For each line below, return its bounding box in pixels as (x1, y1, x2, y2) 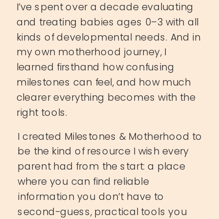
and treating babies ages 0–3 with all (16, 15, 198, 29)
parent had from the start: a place (18, 159, 186, 174)
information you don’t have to (18, 189, 165, 203)
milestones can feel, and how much (16, 75, 191, 89)
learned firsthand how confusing (16, 60, 175, 74)
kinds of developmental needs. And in (16, 30, 201, 44)
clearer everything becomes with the (16, 90, 196, 104)
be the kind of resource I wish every (18, 144, 189, 158)
